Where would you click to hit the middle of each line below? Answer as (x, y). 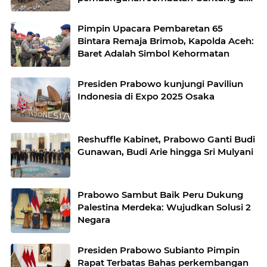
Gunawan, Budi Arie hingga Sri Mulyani (165, 152)
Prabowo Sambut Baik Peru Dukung (160, 195)
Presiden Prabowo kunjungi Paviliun (160, 84)
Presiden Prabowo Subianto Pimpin (159, 250)
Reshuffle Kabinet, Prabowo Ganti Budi (166, 139)
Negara (94, 220)
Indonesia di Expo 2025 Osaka (146, 96)
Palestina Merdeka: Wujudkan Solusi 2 (164, 207)
